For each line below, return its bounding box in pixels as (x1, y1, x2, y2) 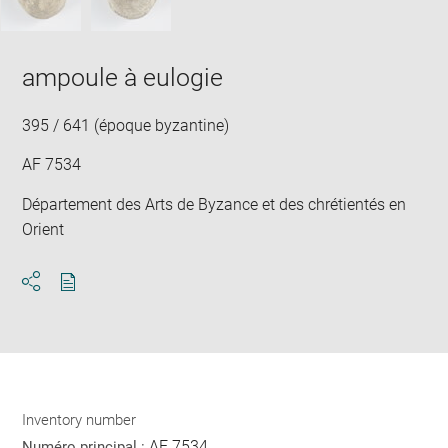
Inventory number (22, 410, 137, 429)
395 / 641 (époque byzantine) (22, 115, 230, 135)
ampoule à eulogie (22, 62, 224, 92)
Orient (22, 219, 65, 239)
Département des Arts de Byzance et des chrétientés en (22, 194, 407, 214)
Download (67, 289, 140, 309)
